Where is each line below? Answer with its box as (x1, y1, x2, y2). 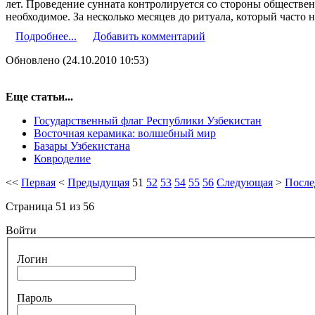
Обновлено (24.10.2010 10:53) (6, 53, 148, 66)
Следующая (217, 176, 273, 188)
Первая (21, 176, 56, 188)
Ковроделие (34, 152, 91, 165)
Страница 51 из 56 (6, 200, 94, 212)
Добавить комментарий (93, 30, 205, 42)
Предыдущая (67, 176, 129, 188)
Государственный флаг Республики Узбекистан (34, 114, 262, 127)
